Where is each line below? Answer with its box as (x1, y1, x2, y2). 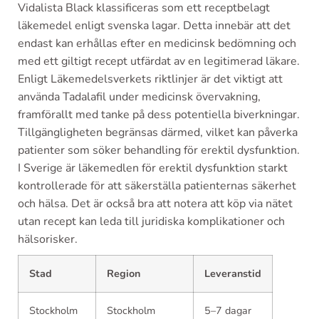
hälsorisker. (18, 231, 78, 247)
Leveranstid (204, 266, 261, 281)
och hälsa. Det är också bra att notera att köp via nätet (18, 195, 293, 211)
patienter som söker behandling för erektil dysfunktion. (18, 142, 300, 158)
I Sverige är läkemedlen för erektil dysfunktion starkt (18, 159, 288, 176)
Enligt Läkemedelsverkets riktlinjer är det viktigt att (18, 70, 283, 87)
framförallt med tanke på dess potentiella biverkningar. (18, 106, 300, 122)
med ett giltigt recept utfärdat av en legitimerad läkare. (18, 53, 300, 69)
